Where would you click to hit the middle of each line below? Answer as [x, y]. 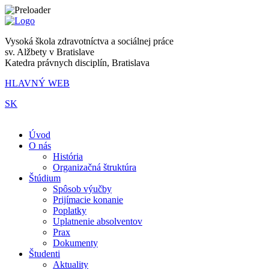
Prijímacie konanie [88, 200]
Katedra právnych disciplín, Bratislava [77, 63]
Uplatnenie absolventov [98, 221]
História [68, 156]
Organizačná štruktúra [95, 167]
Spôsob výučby [82, 189]
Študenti [44, 254]
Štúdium [45, 178]
